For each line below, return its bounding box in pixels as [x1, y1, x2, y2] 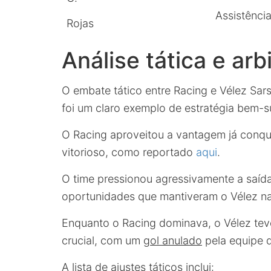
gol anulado [143, 234, 202, 247]
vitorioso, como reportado [62, 146, 196, 158]
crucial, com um [62, 234, 143, 247]
